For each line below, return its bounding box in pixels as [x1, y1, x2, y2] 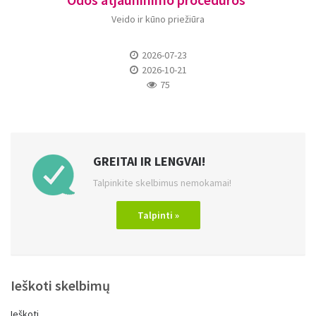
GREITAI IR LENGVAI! [93, 153, 205, 169]
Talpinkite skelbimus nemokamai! [93, 176, 231, 189]
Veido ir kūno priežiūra [111, 13, 205, 25]
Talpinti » [137, 209, 179, 221]
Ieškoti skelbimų [11, 276, 110, 294]
